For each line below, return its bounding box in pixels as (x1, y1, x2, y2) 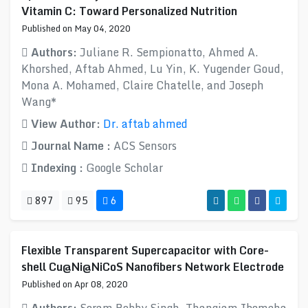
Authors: (28, 43, 80, 61)
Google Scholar (86, 159, 163, 177)
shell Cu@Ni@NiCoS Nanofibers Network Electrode (21, 258, 284, 276)
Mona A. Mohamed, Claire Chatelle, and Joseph (21, 76, 264, 94)
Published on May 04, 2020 (21, 21, 131, 35)
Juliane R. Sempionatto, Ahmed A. (80, 43, 258, 61)
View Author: (28, 115, 103, 133)
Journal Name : (28, 137, 113, 155)
